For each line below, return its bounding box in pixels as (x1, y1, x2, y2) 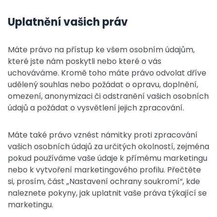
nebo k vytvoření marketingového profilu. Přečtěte (8, 164, 201, 175)
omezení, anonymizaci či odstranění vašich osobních (8, 91, 209, 102)
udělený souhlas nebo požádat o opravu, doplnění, (8, 79, 198, 90)
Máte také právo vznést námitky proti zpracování (8, 129, 198, 140)
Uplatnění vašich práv (8, 15, 128, 30)
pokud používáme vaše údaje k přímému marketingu (8, 153, 207, 164)
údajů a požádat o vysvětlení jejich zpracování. (8, 102, 184, 113)
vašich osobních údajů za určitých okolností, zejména (8, 141, 209, 152)
